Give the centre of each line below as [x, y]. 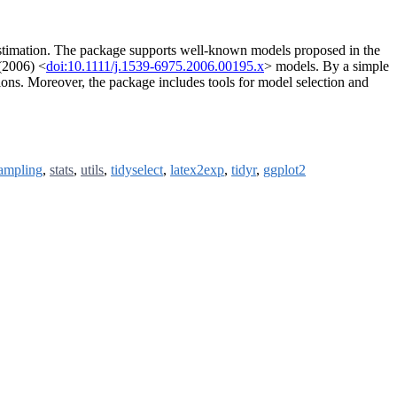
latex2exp [197, 170]
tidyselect [137, 170]
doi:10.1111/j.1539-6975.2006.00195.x [155, 66]
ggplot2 [284, 170]
